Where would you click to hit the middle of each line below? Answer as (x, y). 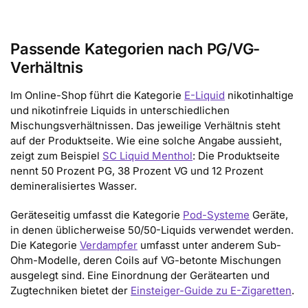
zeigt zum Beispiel (56, 156)
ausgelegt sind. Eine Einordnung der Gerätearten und (140, 275)
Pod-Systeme (216, 214)
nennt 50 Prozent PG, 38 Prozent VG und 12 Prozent (137, 171)
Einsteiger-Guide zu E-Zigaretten (211, 290)
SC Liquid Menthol (147, 156)
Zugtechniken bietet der (70, 290)
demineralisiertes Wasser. (74, 186)
